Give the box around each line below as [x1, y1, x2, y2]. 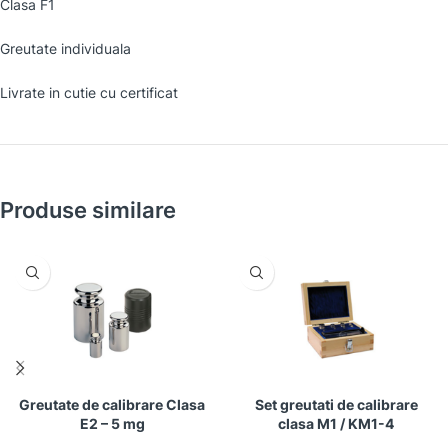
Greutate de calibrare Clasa [19, 396, 205, 413]
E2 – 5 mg [79, 415, 145, 432]
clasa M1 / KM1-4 [278, 415, 394, 432]
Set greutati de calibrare [254, 396, 418, 413]
